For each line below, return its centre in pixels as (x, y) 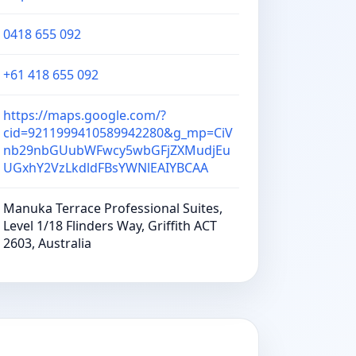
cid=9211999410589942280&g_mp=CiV (118, 133)
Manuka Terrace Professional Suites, (113, 208)
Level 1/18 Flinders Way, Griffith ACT (110, 226)
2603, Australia (47, 243)
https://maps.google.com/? (85, 115)
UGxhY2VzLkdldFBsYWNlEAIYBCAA (106, 168)
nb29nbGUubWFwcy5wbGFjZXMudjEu (117, 150)
